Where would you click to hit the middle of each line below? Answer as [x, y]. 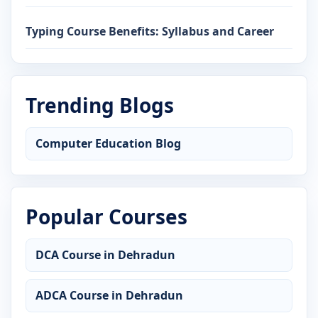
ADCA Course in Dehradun [109, 295]
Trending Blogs [100, 105]
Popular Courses [106, 216]
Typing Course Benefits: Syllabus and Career [150, 31]
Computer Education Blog [108, 143]
